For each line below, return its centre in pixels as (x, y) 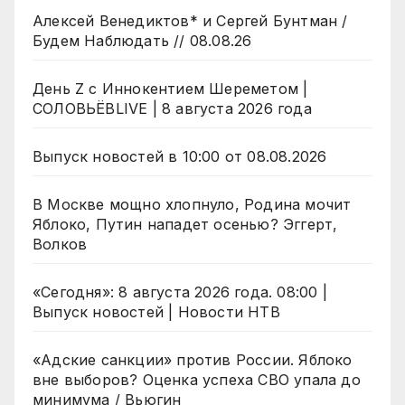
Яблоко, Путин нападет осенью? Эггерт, (185, 225)
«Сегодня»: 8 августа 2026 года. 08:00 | (180, 292)
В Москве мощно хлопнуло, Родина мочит (192, 205)
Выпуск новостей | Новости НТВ (156, 312)
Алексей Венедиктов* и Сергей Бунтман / (190, 21)
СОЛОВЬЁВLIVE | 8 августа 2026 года (172, 109)
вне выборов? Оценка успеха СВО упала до (197, 380)
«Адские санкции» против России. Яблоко (193, 360)
